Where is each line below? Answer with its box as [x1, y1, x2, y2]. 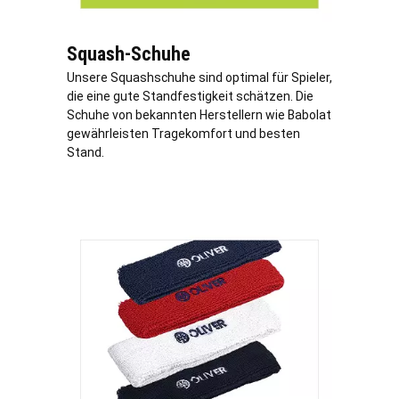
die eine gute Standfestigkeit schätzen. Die [67, 88, 313, 103]
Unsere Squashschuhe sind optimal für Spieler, [67, 69, 332, 85]
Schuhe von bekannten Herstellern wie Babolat [67, 107, 331, 122]
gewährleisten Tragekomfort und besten [67, 126, 300, 141]
